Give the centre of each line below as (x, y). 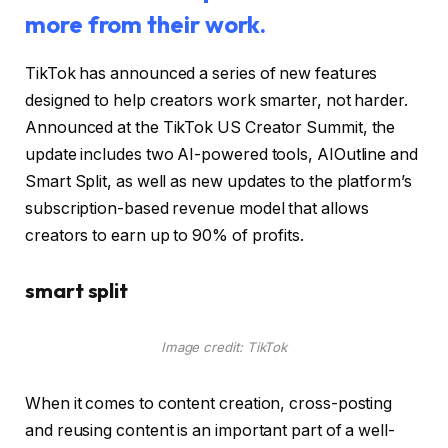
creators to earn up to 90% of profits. (164, 235)
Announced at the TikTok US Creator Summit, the (210, 127)
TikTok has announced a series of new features (201, 73)
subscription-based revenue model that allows (197, 208)
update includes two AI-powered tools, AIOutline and (221, 154)
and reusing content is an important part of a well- (210, 430)
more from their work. (146, 23)
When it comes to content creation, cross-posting (209, 403)
